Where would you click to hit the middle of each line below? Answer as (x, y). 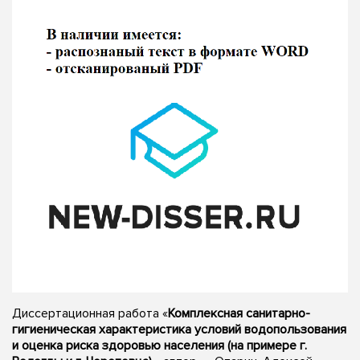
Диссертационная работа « (90, 313)
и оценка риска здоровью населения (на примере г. (160, 345)
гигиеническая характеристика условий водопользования (179, 329)
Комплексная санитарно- (239, 313)
